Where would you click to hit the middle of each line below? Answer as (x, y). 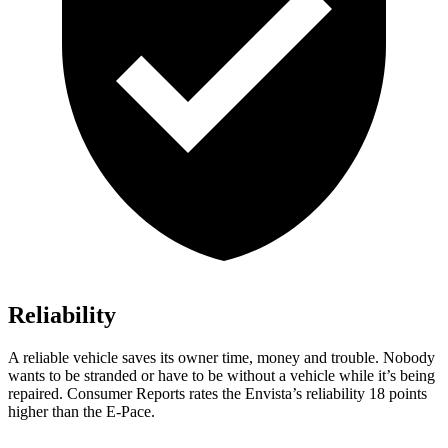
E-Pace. (130, 412)
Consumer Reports (126, 394)
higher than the (57, 412)
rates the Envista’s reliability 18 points (306, 394)
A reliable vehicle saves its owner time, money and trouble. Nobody (221, 358)
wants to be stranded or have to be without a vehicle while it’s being (221, 376)
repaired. (37, 394)
